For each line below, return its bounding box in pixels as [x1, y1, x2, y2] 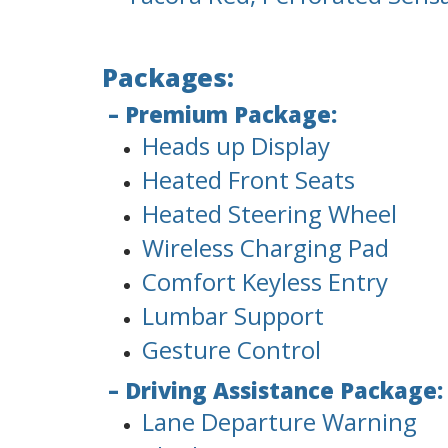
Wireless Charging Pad [142, 231, 389, 265]
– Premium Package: [108, 99, 337, 130]
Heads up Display [142, 129, 330, 163]
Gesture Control [142, 333, 321, 367]
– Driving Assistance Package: [108, 375, 443, 406]
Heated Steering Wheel [142, 197, 397, 231]
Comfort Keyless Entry [142, 265, 388, 299]
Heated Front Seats [142, 163, 355, 197]
